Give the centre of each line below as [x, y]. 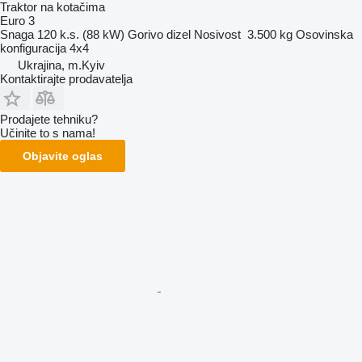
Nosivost [217, 34]
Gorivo [145, 34]
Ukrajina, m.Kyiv [61, 65]
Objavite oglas [63, 156]
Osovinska [324, 34]
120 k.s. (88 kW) [81, 34]
